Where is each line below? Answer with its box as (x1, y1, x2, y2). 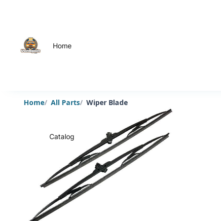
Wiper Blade (86, 97, 128, 107)
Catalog (49, 132, 75, 141)
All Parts (51, 97, 80, 107)
